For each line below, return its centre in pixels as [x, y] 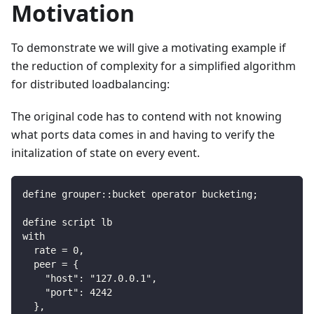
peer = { [50, 265]
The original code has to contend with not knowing [146, 117]
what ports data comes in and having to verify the [143, 135]
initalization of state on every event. [105, 153]
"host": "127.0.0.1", [90, 279]
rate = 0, [53, 251]
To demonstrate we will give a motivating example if [149, 48]
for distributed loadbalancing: [90, 84]
